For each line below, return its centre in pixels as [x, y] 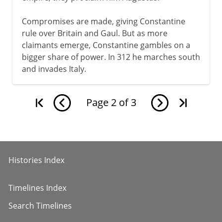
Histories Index [36, 160]
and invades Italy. [54, 69]
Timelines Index [37, 188]
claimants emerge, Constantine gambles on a [106, 45]
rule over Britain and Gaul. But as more [94, 33]
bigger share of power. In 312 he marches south [111, 57]
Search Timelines [40, 205]
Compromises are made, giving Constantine [103, 21]
